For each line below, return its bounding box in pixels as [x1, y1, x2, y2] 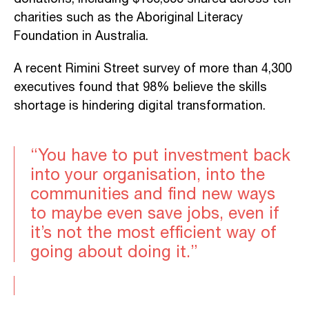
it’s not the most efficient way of [30, 219, 276, 246]
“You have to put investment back [30, 142, 290, 169]
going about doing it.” [30, 239, 198, 266]
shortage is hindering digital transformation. [14, 96, 266, 116]
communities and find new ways [30, 181, 275, 208]
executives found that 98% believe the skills [14, 77, 267, 97]
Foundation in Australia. [14, 26, 148, 46]
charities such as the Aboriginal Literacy [14, 8, 243, 28]
